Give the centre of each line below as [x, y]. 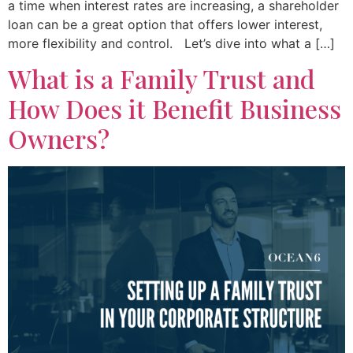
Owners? [59, 139]
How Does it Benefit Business [175, 109]
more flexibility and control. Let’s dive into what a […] [171, 43]
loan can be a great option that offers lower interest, [165, 24]
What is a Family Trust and [162, 79]
